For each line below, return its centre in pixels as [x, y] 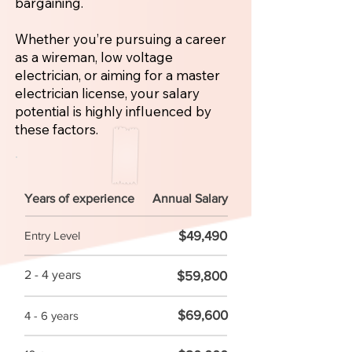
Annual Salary [190, 198]
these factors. [57, 129]
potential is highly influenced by [113, 111]
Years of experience [79, 198]
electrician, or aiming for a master [117, 75]
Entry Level [52, 235]
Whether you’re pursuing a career [121, 39]
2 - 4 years [53, 275]
